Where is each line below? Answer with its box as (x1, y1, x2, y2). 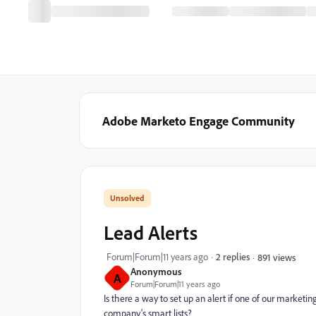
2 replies (216, 250, 250, 262)
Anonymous (130, 265, 182, 277)
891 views (257, 250, 296, 263)
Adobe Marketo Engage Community (102, 113, 295, 128)
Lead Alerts (104, 220, 197, 245)
